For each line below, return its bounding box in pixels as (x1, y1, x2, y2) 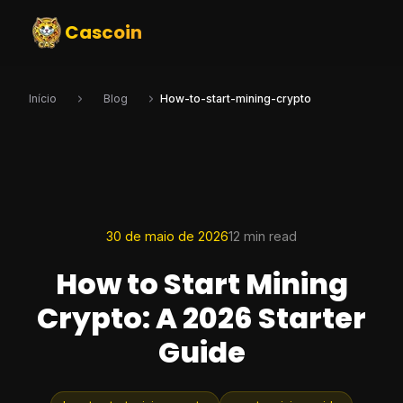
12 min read (228, 228, 297, 244)
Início (29, 92, 57, 105)
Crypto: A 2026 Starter (37, 298, 366, 338)
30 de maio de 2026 (106, 228, 228, 244)
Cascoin (65, 20, 142, 45)
